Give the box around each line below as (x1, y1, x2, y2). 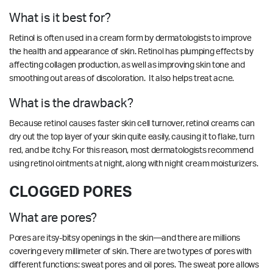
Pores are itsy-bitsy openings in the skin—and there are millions (9, 233, 241, 243)
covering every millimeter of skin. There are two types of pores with (9, 247, 252, 256)
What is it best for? (9, 12, 113, 24)
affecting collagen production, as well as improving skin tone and (9, 60, 245, 69)
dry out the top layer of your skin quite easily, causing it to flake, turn (9, 132, 255, 141)
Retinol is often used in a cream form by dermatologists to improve (9, 34, 252, 43)
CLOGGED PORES (9, 185, 132, 200)
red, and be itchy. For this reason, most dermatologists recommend (9, 146, 253, 155)
